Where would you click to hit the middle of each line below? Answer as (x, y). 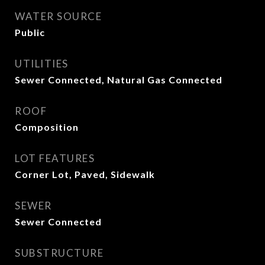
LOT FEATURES (55, 158)
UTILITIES (42, 64)
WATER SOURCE (58, 16)
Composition (47, 127)
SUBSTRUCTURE (59, 253)
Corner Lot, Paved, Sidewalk (85, 174)
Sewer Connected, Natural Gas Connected (119, 80)
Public (30, 32)
